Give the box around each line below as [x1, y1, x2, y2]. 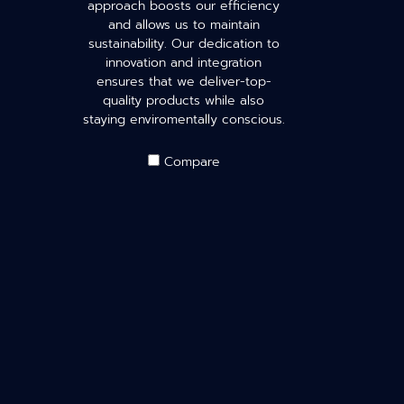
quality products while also [103, 91, 264, 110]
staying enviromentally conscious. [82, 110, 285, 129]
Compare [163, 152, 220, 171]
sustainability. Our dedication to [87, 34, 280, 53]
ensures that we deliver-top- [96, 72, 271, 91]
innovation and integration [106, 53, 262, 72]
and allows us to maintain [107, 15, 260, 34]
